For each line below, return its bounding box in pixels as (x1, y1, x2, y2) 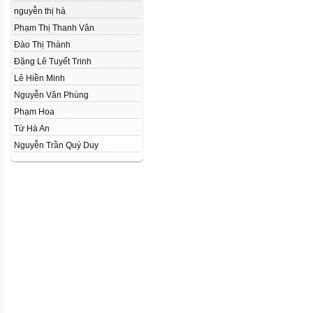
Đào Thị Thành (14, 40, 71, 50)
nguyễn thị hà (14, 6, 66, 16)
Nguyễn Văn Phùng (14, 90, 89, 100)
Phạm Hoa (14, 107, 54, 117)
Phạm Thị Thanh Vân (14, 23, 94, 33)
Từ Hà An (14, 124, 50, 133)
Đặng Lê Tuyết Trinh (14, 57, 92, 66)
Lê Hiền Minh (14, 73, 65, 83)
